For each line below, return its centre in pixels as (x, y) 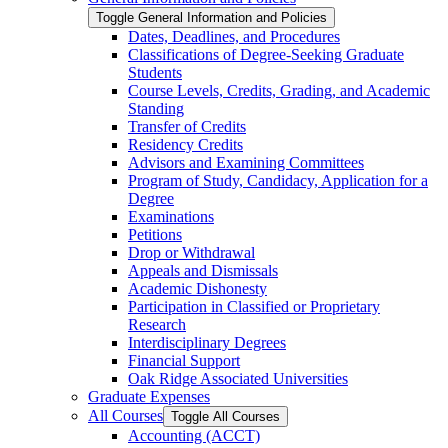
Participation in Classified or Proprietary (254, 306)
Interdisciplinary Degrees (207, 342)
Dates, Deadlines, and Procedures (234, 36)
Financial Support (184, 360)
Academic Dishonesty (197, 288)
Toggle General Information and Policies (211, 17)
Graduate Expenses (149, 396)
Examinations (171, 216)
